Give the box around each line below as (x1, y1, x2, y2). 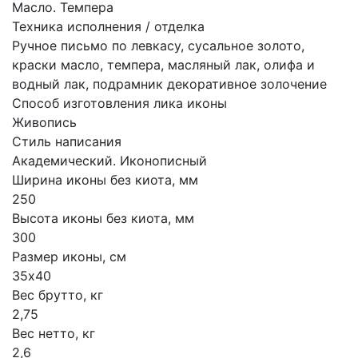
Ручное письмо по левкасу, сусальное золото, (12, 38, 304, 54)
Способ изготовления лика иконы (12, 95, 227, 111)
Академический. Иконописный (12, 153, 207, 169)
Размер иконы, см (12, 249, 126, 265)
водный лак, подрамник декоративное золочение (12, 76, 327, 92)
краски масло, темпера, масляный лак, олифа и (12, 57, 315, 73)
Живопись (12, 114, 77, 130)
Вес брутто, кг (12, 287, 103, 303)
